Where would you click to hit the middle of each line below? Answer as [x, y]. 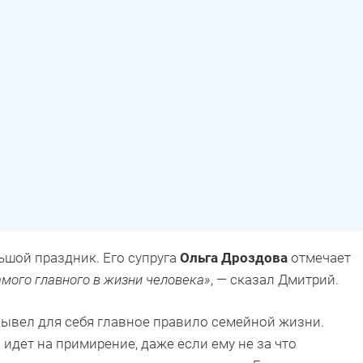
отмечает [319, 257]
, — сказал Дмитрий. [275, 279]
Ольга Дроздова [234, 257]
